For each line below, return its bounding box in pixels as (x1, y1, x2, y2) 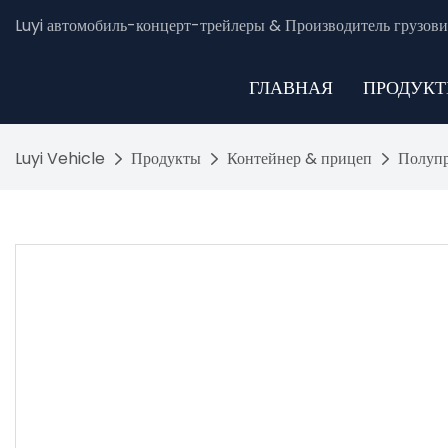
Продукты (131, 147, 201, 171)
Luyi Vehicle (15, 147, 105, 171)
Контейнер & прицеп (227, 147, 372, 171)
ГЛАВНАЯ (249, 76, 333, 99)
